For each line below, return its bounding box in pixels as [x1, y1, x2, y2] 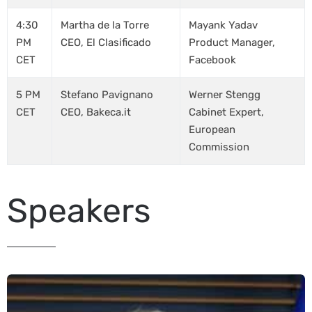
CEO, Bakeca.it [61, 106, 131, 118]
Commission [189, 141, 249, 153]
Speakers [7, 191, 150, 231]
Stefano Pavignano [61, 88, 153, 101]
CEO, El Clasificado [61, 36, 151, 49]
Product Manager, [189, 36, 275, 49]
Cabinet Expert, [189, 106, 264, 118]
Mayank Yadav [189, 19, 258, 31]
